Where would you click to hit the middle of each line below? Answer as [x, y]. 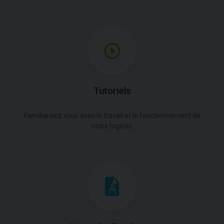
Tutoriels [112, 91]
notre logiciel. [112, 126]
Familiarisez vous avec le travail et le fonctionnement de [112, 115]
